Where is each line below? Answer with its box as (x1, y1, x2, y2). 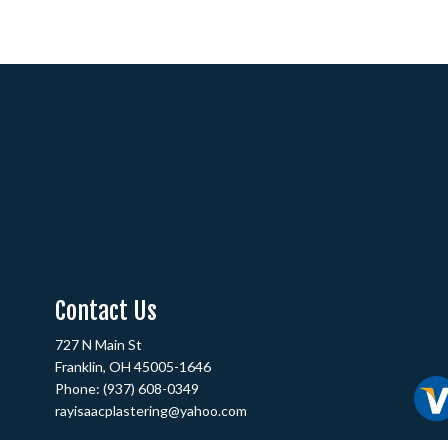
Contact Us (55, 296, 158, 327)
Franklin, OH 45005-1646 (55, 358, 212, 376)
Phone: (55, 380, 104, 398)
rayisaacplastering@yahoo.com (55, 402, 248, 420)
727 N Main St (55, 336, 143, 354)
